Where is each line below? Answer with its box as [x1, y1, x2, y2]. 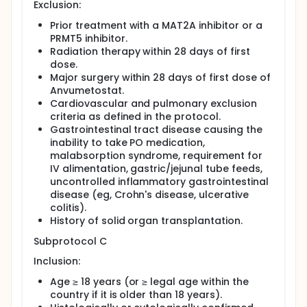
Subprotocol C [34, 234, 107, 248]
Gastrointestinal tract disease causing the [50, 123, 262, 136]
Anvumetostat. [50, 84, 124, 97]
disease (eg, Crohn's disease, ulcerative [50, 188, 249, 201]
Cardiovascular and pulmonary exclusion [50, 97, 257, 110]
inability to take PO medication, [50, 136, 206, 149]
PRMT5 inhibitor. [50, 32, 127, 45]
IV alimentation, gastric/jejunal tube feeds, [50, 162, 262, 175]
